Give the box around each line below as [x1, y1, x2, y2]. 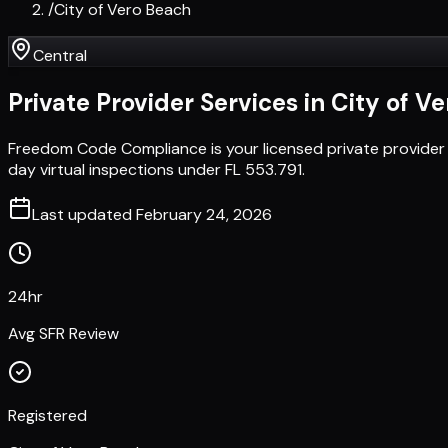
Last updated [32, 203, 136, 225]
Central [33, 45, 87, 66]
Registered [8, 404, 87, 426]
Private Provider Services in [8, 86, 331, 118]
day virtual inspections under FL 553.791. [8, 158, 305, 180]
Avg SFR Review [8, 322, 119, 344]
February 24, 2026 [136, 203, 272, 225]
